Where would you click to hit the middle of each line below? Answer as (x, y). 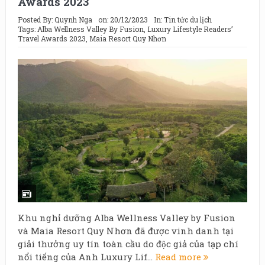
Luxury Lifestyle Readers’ (190, 29)
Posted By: (36, 20)
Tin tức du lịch (188, 20)
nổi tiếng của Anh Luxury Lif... (86, 256)
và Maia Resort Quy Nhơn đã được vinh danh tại (125, 230)
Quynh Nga (73, 20)
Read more (179, 256)
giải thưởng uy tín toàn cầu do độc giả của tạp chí (128, 243)
